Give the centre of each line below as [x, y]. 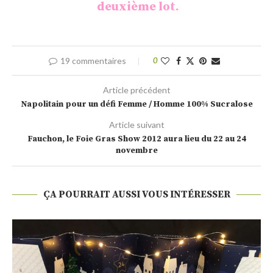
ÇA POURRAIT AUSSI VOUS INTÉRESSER [136, 195]
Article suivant [136, 125]
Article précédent [136, 90]
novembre [136, 151]
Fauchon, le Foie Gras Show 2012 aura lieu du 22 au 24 [136, 139]
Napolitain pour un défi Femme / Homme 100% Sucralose [136, 105]
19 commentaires [93, 61]
